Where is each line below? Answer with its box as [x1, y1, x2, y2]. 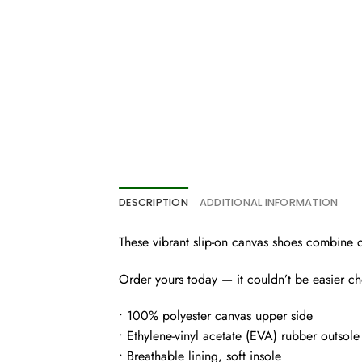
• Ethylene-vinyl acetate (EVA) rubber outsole [119, 326, 360, 346]
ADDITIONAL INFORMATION [199, 195, 339, 209]
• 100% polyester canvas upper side [119, 306, 313, 326]
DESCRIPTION [119, 195, 188, 209]
